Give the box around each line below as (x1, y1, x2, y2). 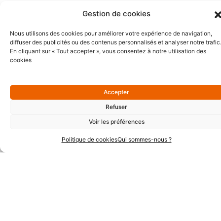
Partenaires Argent (72, 195, 149, 208)
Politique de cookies (61, 136, 117, 143)
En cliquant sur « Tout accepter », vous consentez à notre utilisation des (10, 47, 206, 55)
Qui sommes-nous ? (117, 136, 172, 143)
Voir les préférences (88, 118, 145, 125)
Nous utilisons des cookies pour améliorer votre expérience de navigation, (10, 30, 212, 37)
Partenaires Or (80, 58, 141, 71)
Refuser (106, 103, 127, 110)
